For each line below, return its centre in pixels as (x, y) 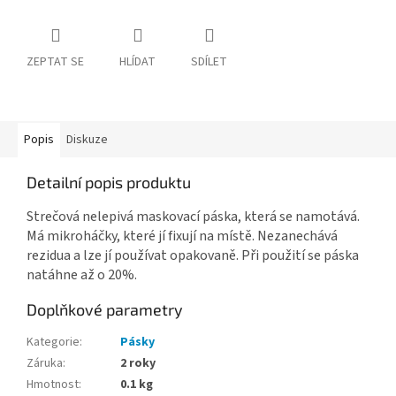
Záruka (45, 364)
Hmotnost (53, 385)
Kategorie (53, 343)
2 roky (138, 364)
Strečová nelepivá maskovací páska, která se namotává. (193, 217)
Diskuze (87, 140)
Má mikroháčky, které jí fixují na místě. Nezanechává (182, 236)
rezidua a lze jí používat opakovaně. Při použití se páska (193, 256)
